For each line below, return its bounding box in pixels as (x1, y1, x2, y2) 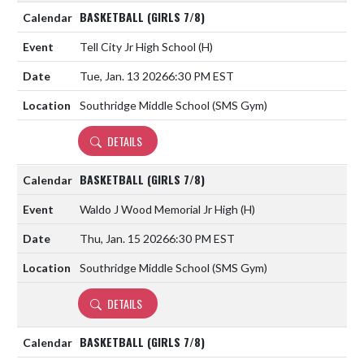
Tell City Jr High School (80, 39, 198, 54)
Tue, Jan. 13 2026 (80, 68, 168, 83)
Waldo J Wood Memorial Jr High (80, 201, 240, 216)
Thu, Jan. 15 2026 (80, 231, 169, 245)
